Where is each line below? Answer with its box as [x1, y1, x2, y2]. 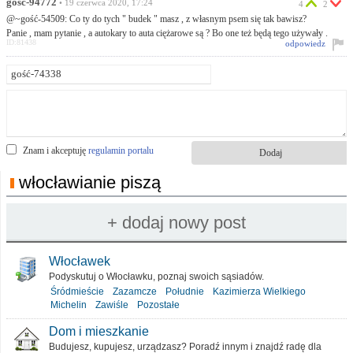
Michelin [50, 299, 87, 310]
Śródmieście [50, 286, 104, 297]
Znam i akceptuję [23, 145, 88, 156]
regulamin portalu [88, 145, 154, 156]
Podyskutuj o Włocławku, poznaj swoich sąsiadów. [49, 271, 264, 282]
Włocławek [49, 255, 110, 268]
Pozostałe [137, 299, 180, 310]
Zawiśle [95, 299, 128, 310]
